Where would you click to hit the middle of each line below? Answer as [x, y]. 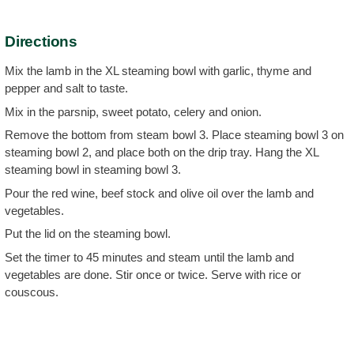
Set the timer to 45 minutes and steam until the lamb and [149, 257]
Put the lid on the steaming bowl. [88, 233]
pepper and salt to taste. [66, 88]
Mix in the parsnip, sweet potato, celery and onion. [133, 111]
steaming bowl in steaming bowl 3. [93, 169]
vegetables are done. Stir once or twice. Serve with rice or [153, 274]
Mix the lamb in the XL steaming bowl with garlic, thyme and [158, 71]
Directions [41, 41]
